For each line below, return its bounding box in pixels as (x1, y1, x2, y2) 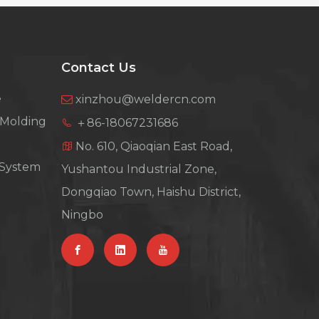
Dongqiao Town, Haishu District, (61, 184, 241, 199)
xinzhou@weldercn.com (75, 92, 216, 106)
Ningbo (61, 207, 103, 221)
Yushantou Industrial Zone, (61, 162, 216, 176)
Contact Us (61, 59, 136, 75)
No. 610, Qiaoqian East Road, (73, 139, 232, 153)
